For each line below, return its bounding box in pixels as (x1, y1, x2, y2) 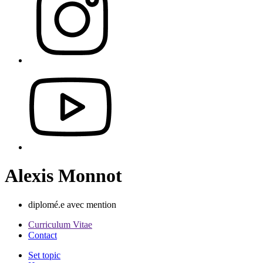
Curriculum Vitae (28, 219, 92, 230)
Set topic (28, 249, 60, 260)
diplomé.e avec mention (28, 199, 116, 210)
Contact (28, 230, 57, 240)
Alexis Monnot (5, 165, 122, 187)
